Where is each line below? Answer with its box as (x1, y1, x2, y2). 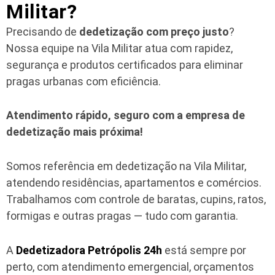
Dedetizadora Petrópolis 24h (16, 243, 162, 257)
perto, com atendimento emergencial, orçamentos (6, 260, 254, 273)
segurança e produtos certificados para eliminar (6, 58, 243, 71)
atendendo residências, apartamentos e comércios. (6, 176, 261, 190)
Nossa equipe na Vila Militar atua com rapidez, (6, 41, 233, 55)
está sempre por (162, 243, 246, 257)
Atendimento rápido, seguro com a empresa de (6, 109, 245, 122)
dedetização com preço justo (79, 25, 229, 38)
